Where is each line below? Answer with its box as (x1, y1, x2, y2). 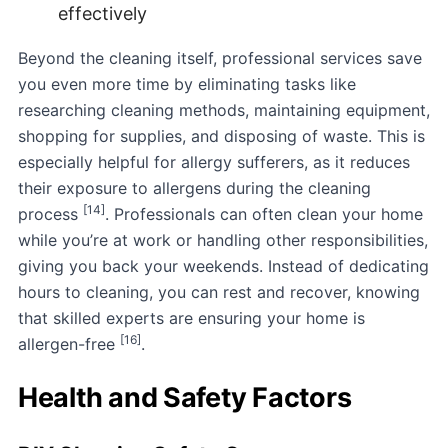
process (18, 203, 83, 224)
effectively (58, 2, 147, 24)
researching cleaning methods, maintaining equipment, (18, 99, 430, 120)
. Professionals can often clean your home (105, 203, 423, 224)
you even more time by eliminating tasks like (18, 73, 356, 94)
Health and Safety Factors (18, 381, 352, 415)
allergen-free (18, 333, 120, 354)
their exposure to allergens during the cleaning (18, 177, 371, 198)
